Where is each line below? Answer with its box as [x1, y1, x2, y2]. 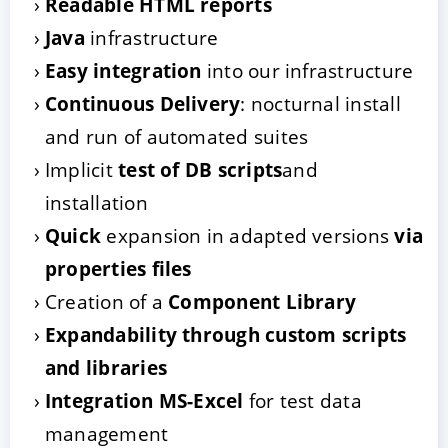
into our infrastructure [201, 56, 414, 84]
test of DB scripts [118, 155, 283, 183]
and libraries [45, 353, 167, 381]
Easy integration [45, 56, 202, 84]
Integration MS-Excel [45, 386, 244, 414]
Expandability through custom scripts [45, 320, 407, 348]
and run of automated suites [45, 122, 309, 150]
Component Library [168, 287, 357, 315]
